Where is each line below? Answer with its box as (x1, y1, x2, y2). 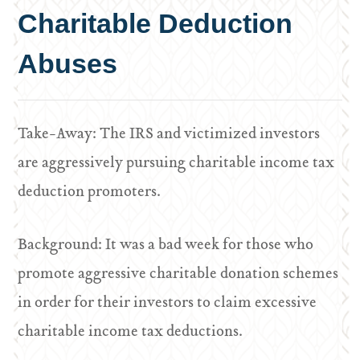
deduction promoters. (18, 180, 162, 205)
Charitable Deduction (18, 8, 293, 39)
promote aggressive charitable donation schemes (18, 262, 339, 287)
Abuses (18, 48, 118, 79)
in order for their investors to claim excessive (18, 291, 317, 316)
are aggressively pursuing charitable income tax (18, 151, 335, 176)
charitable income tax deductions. (18, 320, 243, 345)
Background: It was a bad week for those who (18, 233, 314, 258)
